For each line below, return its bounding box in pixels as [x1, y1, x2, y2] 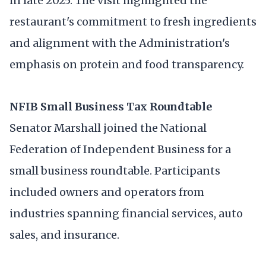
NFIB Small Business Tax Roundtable [9, 100, 212, 114]
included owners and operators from [9, 185, 204, 199]
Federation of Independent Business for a [9, 142, 231, 157]
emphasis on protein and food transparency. [9, 57, 244, 71]
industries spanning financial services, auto [9, 207, 243, 221]
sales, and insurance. [9, 228, 119, 242]
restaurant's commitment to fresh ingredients [9, 14, 256, 28]
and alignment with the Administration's [9, 36, 230, 50]
